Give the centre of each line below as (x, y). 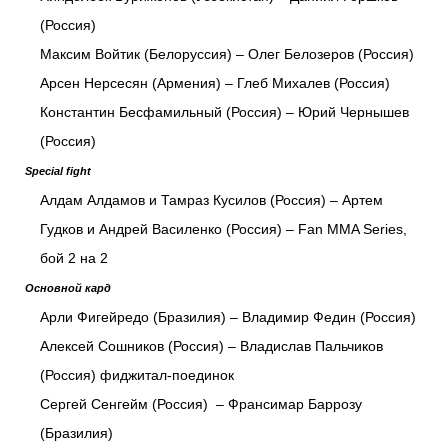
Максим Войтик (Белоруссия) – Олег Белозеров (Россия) (227, 54)
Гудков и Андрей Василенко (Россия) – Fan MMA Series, (223, 229)
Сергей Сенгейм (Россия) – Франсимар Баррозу (201, 404)
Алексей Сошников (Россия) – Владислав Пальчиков (211, 346)
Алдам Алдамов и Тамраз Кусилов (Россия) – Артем (211, 200)
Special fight (58, 171)
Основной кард (68, 288)
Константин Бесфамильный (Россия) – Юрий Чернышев (224, 112)
